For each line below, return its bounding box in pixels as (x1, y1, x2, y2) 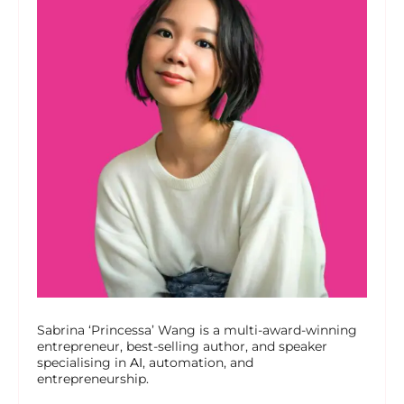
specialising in (37, 354, 130, 372)
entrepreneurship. (37, 371, 149, 388)
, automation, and (142, 354, 253, 372)
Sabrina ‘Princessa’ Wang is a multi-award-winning (37, 322, 357, 339)
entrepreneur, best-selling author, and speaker (37, 338, 327, 355)
